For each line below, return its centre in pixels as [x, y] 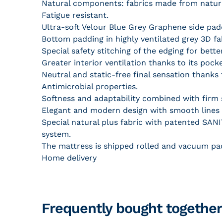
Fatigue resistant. [75, 15]
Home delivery [69, 158]
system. [56, 134]
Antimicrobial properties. [90, 86]
